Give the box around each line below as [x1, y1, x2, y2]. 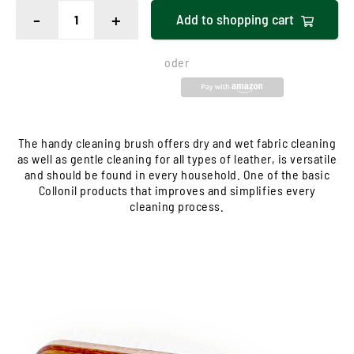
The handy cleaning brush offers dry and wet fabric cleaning [17, 134, 337, 150]
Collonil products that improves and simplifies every [38, 182, 316, 198]
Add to [175, 10, 213, 28]
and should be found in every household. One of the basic [24, 166, 330, 182]
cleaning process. [130, 198, 224, 213]
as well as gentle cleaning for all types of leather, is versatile [17, 150, 337, 166]
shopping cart [216, 10, 294, 28]
